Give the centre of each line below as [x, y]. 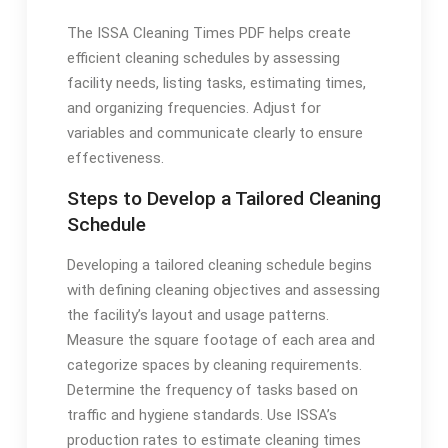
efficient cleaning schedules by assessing [203, 58]
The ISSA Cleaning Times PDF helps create [208, 33]
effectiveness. [115, 158]
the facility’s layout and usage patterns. [197, 315]
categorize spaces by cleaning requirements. [214, 365]
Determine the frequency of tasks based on [212, 390]
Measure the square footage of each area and [220, 340]
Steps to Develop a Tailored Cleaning [223, 199]
